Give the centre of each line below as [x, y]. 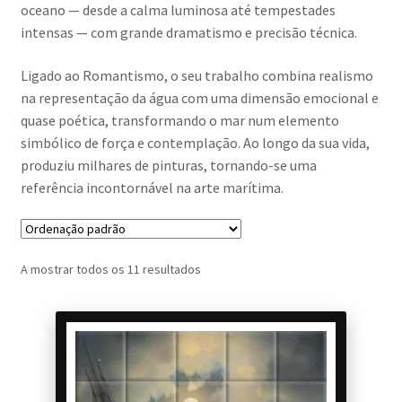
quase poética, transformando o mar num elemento [179, 120]
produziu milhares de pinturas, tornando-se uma [168, 165]
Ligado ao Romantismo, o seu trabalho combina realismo [197, 75]
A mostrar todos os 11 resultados [110, 269]
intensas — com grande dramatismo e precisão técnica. [188, 32]
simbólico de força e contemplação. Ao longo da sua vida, [195, 142]
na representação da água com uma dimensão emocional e [199, 97]
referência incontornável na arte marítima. [152, 187]
